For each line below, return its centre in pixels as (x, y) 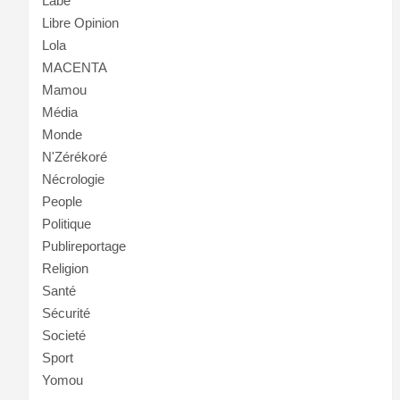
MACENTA (75, 68)
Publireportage (84, 246)
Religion (65, 269)
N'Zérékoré (75, 157)
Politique (67, 224)
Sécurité (66, 313)
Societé (64, 336)
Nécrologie (73, 179)
